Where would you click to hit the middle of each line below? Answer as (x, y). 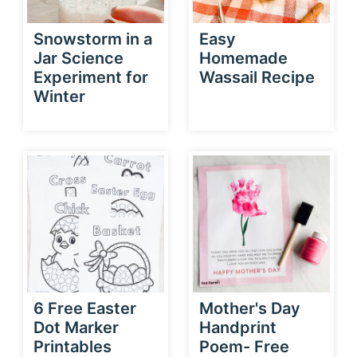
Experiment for (91, 77)
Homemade (243, 58)
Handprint (238, 327)
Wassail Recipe (257, 77)
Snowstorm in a (93, 39)
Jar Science (78, 58)
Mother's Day (250, 308)
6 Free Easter (85, 308)
